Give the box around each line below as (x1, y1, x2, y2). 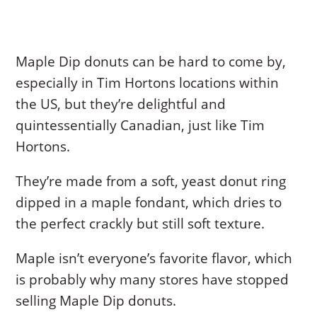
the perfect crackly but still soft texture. (16, 214, 265, 233)
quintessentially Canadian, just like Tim (16, 115, 265, 134)
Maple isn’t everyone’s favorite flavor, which (16, 248, 293, 267)
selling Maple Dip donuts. (16, 291, 177, 310)
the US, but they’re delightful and (16, 94, 226, 113)
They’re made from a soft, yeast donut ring (16, 171, 287, 190)
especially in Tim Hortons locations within (16, 73, 279, 92)
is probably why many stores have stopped (16, 270, 289, 289)
